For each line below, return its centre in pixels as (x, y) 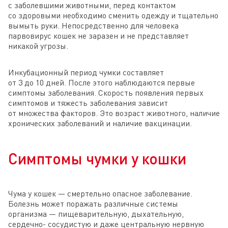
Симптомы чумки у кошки (97, 159)
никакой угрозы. (38, 46)
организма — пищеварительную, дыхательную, (96, 214)
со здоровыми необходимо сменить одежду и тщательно (113, 16)
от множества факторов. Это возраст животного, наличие (114, 113)
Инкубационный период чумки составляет (86, 73)
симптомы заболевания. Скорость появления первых (106, 93)
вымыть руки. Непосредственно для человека (93, 26)
